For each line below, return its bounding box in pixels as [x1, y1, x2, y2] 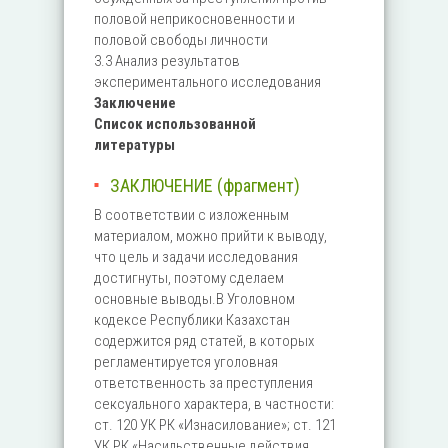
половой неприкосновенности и [94, 10, 295, 28]
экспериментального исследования [94, 73, 321, 91]
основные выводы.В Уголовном [94, 290, 295, 308]
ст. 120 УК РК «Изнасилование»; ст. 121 [94, 416, 336, 434]
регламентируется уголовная [94, 353, 278, 371]
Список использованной [94, 115, 256, 133]
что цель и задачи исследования [94, 248, 298, 266]
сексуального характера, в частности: [94, 395, 334, 413]
